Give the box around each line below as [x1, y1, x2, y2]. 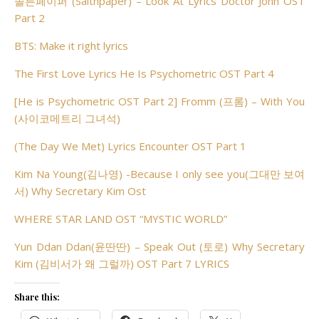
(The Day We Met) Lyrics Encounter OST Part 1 [14, 139, 246, 153]
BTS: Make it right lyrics [14, 38, 128, 53]
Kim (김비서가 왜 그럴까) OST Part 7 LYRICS [14, 256, 229, 271]
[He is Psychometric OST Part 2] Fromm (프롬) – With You [14, 94, 305, 108]
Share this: [14, 291, 60, 303]
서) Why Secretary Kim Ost [14, 184, 146, 198]
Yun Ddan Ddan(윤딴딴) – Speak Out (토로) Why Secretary [14, 239, 305, 253]
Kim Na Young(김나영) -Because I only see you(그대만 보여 [14, 167, 305, 181]
